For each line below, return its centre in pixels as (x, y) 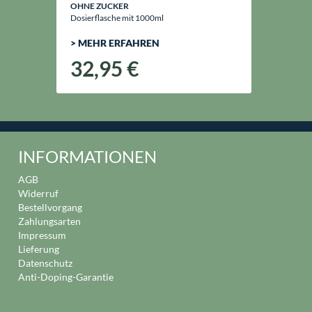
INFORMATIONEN (87, 156)
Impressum (42, 235)
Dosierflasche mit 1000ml (117, 18)
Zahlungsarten (49, 221)
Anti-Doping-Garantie (66, 277)
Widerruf (38, 193)
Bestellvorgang (50, 207)
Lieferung (39, 249)
